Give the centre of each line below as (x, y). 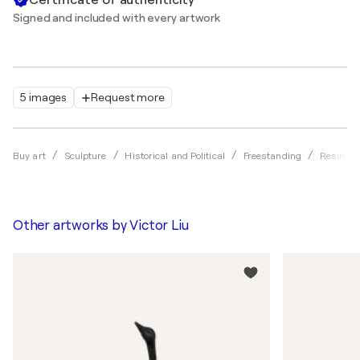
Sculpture (85, 156)
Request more (128, 97)
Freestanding (272, 156)
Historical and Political (175, 156)
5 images (44, 97)
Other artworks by (72, 225)
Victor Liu (159, 225)
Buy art (29, 156)
